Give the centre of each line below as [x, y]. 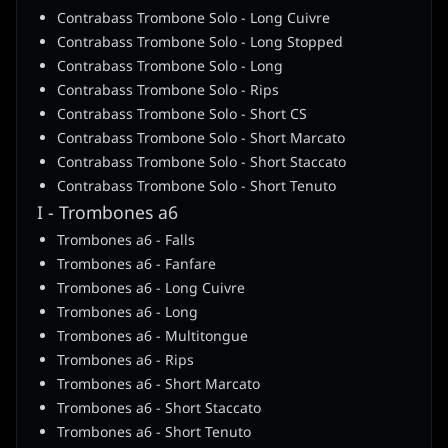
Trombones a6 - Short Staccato [159, 409]
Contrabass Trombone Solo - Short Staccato [201, 163]
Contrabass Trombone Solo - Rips [168, 91]
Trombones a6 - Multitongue [152, 337]
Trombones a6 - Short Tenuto [154, 433]
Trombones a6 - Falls [126, 241]
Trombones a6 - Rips [125, 361]
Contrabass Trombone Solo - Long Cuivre [193, 19]
